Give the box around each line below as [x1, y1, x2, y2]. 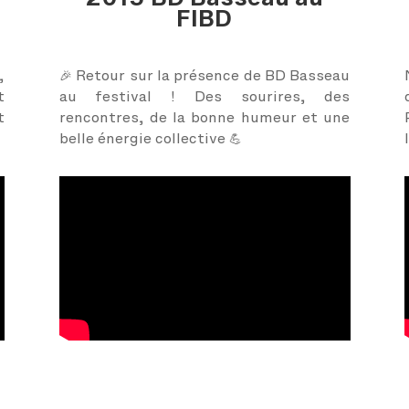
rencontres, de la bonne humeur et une [58, 110, 351, 124]
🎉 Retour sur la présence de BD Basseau [58, 68, 351, 82]
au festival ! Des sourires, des [58, 89, 351, 103]
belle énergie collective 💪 [58, 131, 246, 145]
